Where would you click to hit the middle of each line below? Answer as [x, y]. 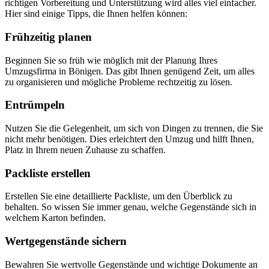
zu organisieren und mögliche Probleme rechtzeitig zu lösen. [119, 82]
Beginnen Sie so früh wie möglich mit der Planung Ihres [111, 60]
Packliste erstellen [48, 173]
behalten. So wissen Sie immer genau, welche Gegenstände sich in [131, 207]
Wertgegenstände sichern [66, 241]
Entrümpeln [35, 105]
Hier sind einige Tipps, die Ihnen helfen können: [96, 14]
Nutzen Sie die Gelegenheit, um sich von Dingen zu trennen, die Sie [134, 128]
